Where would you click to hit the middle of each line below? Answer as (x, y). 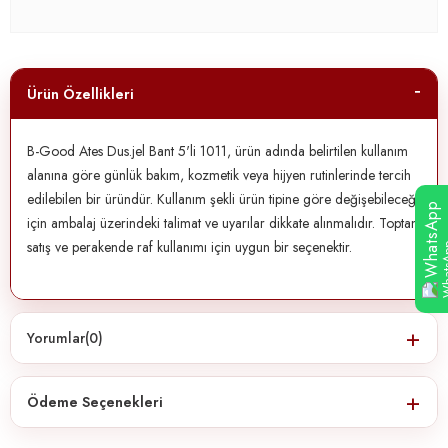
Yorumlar (56, 337)
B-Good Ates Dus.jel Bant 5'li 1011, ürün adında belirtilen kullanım (217, 150)
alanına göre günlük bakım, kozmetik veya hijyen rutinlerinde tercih (219, 174)
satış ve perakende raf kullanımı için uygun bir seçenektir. (189, 246)
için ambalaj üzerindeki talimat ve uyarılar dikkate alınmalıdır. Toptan (222, 222)
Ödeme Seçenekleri (95, 401)
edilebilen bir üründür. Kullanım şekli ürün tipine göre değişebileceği (223, 198)
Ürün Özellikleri (80, 93)
